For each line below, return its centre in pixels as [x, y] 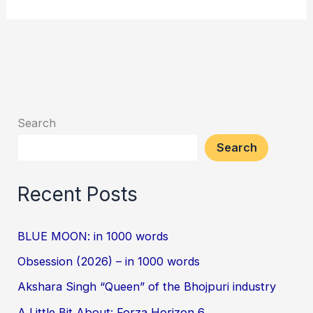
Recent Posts [78, 195]
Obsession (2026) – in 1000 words [109, 261]
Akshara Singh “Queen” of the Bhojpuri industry [147, 287]
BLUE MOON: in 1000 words [93, 236]
